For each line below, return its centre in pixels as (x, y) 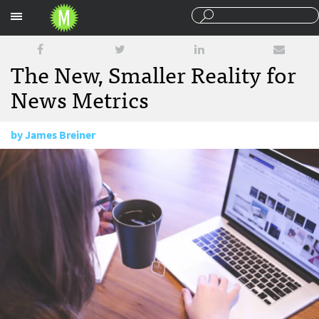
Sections (240, 13)
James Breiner (60, 135)
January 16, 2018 (70, 162)
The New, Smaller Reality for (153, 73)
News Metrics (80, 98)
